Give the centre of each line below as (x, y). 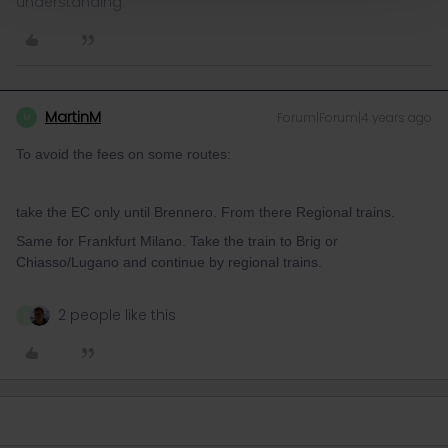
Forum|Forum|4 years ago (354, 117)
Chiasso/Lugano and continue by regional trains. (169, 262)
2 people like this (117, 315)
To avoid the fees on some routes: (123, 154)
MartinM (73, 117)
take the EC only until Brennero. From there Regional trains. (205, 212)
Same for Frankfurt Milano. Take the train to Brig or (177, 241)
